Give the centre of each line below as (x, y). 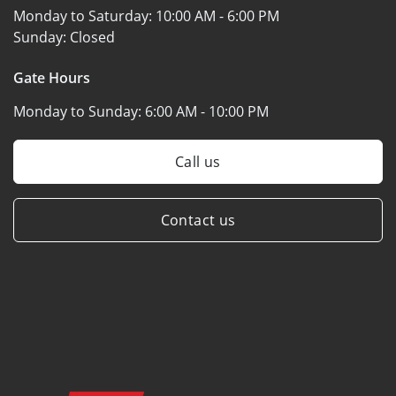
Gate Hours (52, 77)
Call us (198, 161)
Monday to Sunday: (79, 111)
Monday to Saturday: (84, 15)
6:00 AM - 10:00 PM (207, 111)
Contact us (198, 220)
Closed (92, 37)
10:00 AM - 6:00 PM (217, 15)
